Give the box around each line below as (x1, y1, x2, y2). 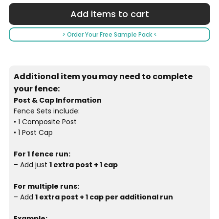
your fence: (13, 83, 60, 95)
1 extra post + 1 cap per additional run (35, 192, 173, 202)
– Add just (13, 160, 49, 170)
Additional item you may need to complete (13, 71, 193, 83)
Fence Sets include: (13, 106, 80, 116)
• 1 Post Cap (13, 128, 53, 138)
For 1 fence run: (13, 149, 70, 159)
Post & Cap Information (13, 95, 102, 106)
